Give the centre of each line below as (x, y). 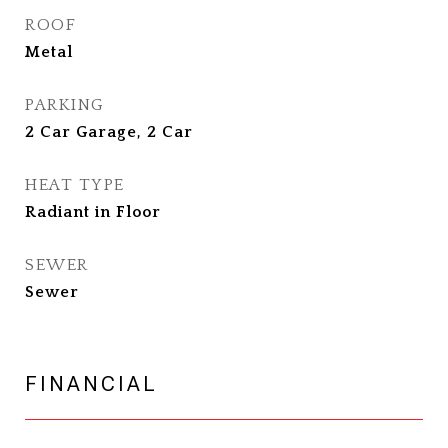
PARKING (65, 105)
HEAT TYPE (75, 185)
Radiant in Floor (93, 212)
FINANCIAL (91, 384)
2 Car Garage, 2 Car (109, 132)
